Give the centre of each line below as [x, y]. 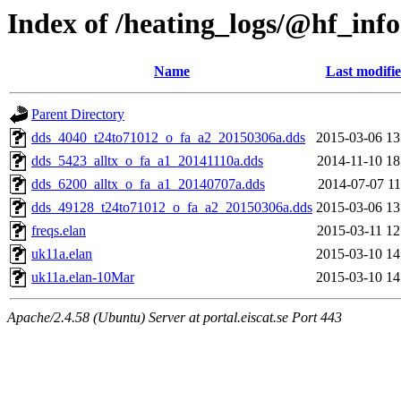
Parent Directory [78, 115]
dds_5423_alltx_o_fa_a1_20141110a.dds [147, 161]
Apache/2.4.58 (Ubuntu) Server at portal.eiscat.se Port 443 [175, 318]
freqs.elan [59, 231]
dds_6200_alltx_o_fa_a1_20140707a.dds [148, 184]
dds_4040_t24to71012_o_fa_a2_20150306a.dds [168, 138]
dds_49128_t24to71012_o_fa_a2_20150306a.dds [172, 208]
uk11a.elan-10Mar [83, 277]
